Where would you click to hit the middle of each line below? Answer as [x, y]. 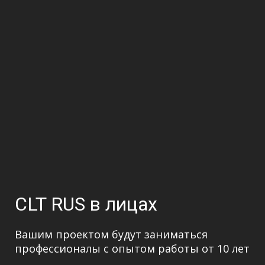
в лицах [121, 204]
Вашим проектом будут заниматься [111, 234]
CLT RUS [50, 204]
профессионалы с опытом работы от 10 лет [132, 248]
